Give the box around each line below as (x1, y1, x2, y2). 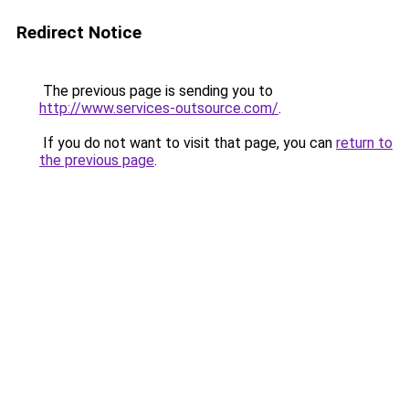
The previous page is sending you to (39, 82, 273, 100)
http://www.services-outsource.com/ (39, 100, 278, 117)
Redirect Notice (16, 22, 142, 43)
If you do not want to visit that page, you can (39, 134, 336, 152)
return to (336, 134, 393, 152)
